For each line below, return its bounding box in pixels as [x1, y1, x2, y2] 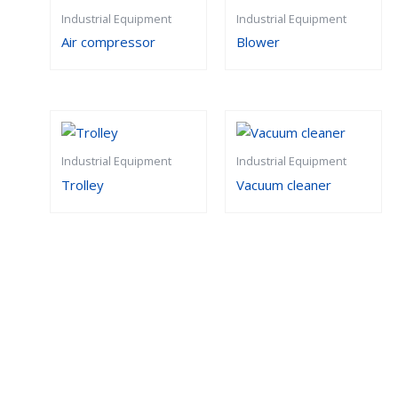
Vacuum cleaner [235, 175, 331, 194]
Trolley [61, 175, 104, 194]
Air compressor [61, 32, 155, 51]
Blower [235, 32, 280, 51]
